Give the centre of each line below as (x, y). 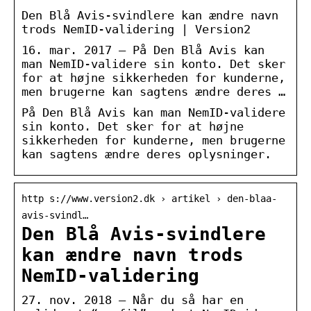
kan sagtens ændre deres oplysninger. (146, 154)
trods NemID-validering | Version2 (136, 29)
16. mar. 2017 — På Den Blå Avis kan (143, 50)
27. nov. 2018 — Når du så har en (133, 300)
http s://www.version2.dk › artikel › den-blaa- (149, 198)
